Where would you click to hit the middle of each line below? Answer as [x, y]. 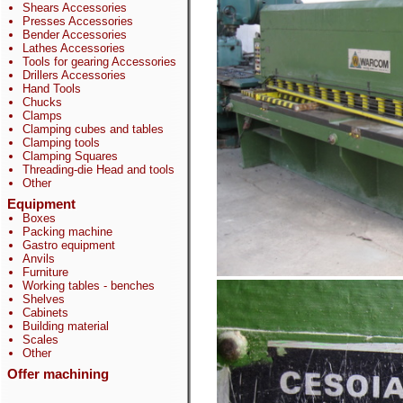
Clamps [42, 116]
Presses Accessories [78, 21]
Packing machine [67, 232]
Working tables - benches [89, 286]
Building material [66, 326]
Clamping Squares [70, 156]
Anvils [39, 259]
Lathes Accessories [74, 48]
